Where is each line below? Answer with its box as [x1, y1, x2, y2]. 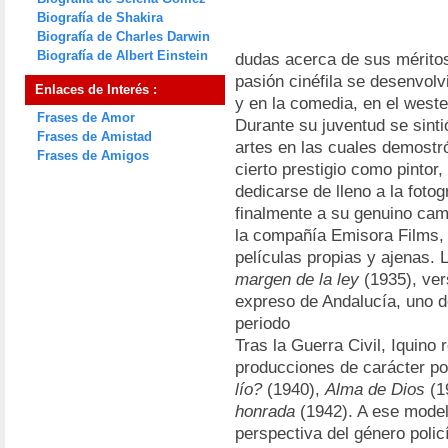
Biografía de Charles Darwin [37, 29, 210, 44]
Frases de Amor [37, 110, 135, 125]
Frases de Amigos [37, 148, 149, 163]
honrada [235, 402, 295, 421]
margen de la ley [235, 270, 359, 289]
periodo [235, 314, 290, 333]
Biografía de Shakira [37, 10, 163, 25]
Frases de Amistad [37, 129, 152, 144]
